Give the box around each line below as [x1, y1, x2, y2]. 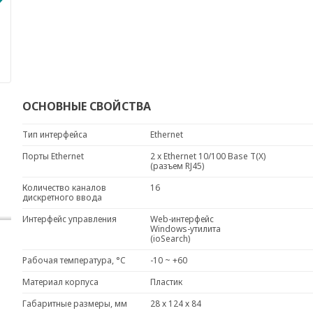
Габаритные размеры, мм [22, 298, 127, 310]
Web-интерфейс [150, 213, 222, 225]
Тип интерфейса [22, 129, 87, 140]
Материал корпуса [22, 276, 99, 288]
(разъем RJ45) [150, 160, 212, 172]
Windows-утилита [150, 223, 221, 235]
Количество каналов [22, 182, 106, 194]
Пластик [150, 276, 191, 288]
